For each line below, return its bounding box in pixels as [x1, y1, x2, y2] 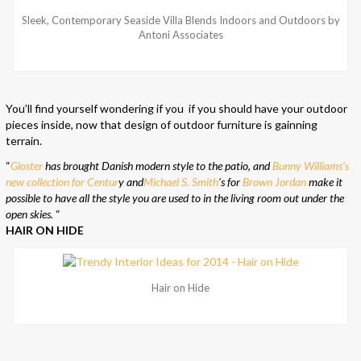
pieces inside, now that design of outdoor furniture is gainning [6, 118, 317, 132]
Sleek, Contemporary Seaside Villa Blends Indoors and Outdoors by [21, 14, 340, 27]
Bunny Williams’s [272, 159, 349, 173]
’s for [218, 175, 243, 189]
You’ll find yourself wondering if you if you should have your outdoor [6, 102, 347, 116]
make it [306, 175, 342, 189]
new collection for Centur [6, 175, 118, 189]
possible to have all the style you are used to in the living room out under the [6, 191, 344, 205]
